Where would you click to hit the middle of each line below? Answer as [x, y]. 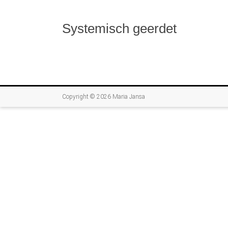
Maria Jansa [129, 96]
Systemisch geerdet [119, 28]
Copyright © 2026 [87, 96]
